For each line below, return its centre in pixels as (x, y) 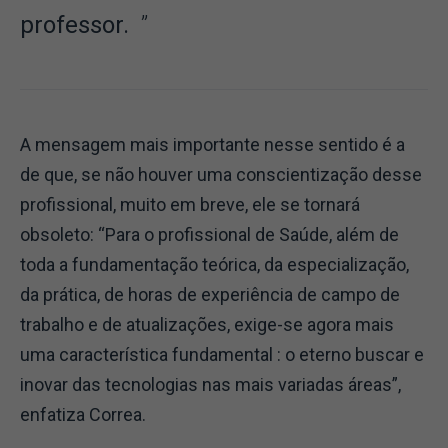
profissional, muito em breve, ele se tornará (190, 205)
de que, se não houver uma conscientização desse (221, 175)
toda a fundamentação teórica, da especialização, (214, 265)
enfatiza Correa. (87, 415)
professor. (80, 25)
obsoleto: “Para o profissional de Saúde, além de (209, 235)
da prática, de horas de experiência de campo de (210, 295)
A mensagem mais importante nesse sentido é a (212, 145)
